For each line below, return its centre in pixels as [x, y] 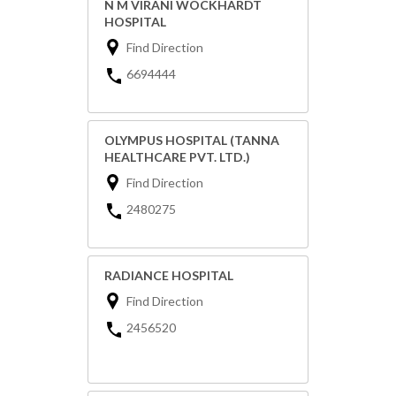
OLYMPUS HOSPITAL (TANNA [192, 141]
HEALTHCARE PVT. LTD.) [177, 157]
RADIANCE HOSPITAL [169, 276]
